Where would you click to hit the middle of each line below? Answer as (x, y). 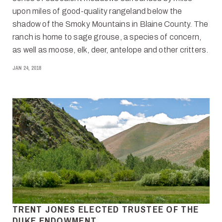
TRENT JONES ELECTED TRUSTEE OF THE (106, 209)
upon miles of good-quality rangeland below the (97, 11)
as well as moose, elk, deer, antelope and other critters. (111, 50)
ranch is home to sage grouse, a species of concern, (107, 37)
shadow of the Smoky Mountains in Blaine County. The (111, 24)
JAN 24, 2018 (27, 68)
